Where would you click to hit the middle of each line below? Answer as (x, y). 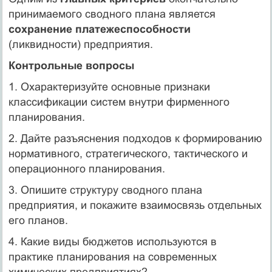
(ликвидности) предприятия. (80, 45)
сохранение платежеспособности (99, 29)
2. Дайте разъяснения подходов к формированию (135, 139)
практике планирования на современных (112, 257)
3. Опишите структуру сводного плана (105, 190)
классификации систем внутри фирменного (119, 102)
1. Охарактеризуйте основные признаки (109, 87)
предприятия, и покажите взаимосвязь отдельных (135, 206)
